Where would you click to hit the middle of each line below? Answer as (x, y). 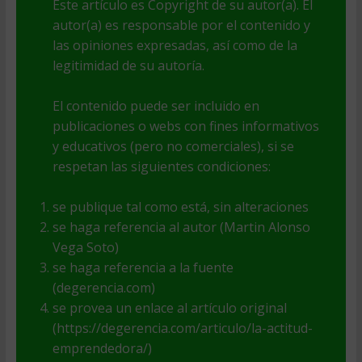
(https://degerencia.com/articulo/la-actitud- (182, 328)
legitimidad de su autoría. (128, 66)
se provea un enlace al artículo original (169, 308)
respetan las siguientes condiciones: (161, 167)
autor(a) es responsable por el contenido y (181, 25)
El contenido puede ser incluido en (156, 106)
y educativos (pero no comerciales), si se (173, 147)
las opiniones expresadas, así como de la (175, 46)
